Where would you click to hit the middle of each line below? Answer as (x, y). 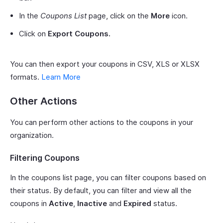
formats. (26, 77)
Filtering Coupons (45, 158)
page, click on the (119, 16)
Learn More (61, 77)
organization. (32, 135)
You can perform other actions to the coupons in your (102, 122)
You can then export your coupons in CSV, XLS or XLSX (105, 64)
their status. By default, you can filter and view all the (101, 190)
